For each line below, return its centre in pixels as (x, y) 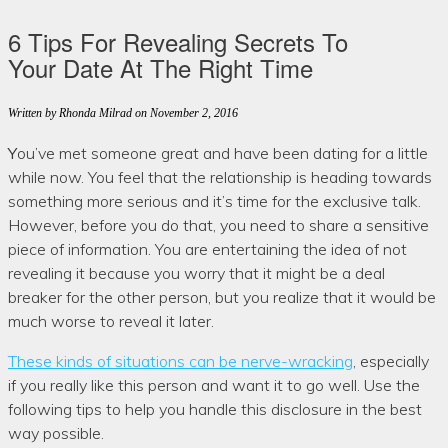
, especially (391, 360)
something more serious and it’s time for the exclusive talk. (214, 200)
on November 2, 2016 (185, 112)
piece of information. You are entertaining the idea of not (207, 248)
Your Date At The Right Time (160, 67)
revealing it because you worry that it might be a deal (196, 272)
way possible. (56, 432)
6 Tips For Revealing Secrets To (178, 41)
